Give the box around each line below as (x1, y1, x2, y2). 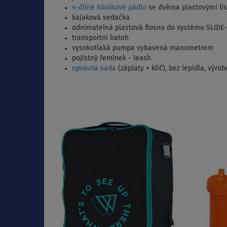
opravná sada (72, 65, 116, 72)
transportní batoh (72, 34, 129, 42)
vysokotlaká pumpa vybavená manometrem (72, 45, 213, 52)
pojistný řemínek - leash (72, 55, 151, 62)
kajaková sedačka (72, 14, 130, 22)
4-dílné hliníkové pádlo (72, 4, 146, 12)
